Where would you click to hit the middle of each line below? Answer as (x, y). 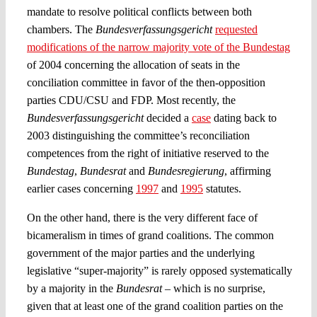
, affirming (247, 171)
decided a (167, 117)
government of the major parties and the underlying (140, 253)
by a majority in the (71, 288)
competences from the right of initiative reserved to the (148, 153)
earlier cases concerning (81, 188)
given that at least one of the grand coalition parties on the (155, 306)
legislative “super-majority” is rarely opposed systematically (159, 270)
